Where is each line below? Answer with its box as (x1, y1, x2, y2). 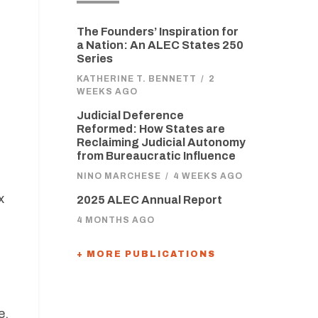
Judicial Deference (76, 109, 184, 121)
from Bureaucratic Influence (76, 150, 236, 162)
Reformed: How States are (76, 123, 225, 135)
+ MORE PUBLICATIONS (76, 249, 216, 259)
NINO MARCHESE (76, 171, 161, 181)
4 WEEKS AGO (172, 171, 243, 181)
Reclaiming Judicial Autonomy (76, 136, 246, 148)
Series (76, 53, 113, 65)
